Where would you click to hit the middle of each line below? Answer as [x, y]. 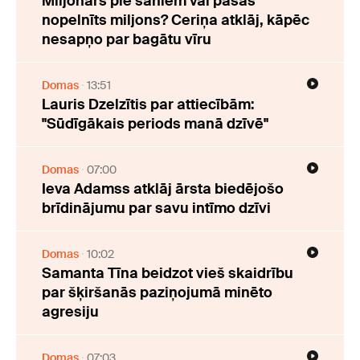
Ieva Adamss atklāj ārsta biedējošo [163, 189]
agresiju [70, 312]
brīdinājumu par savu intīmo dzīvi [156, 209]
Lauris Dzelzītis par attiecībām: [148, 105]
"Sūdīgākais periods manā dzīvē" [155, 124]
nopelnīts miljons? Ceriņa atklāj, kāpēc [176, 20]
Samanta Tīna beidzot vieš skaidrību [168, 274]
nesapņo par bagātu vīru [127, 40]
